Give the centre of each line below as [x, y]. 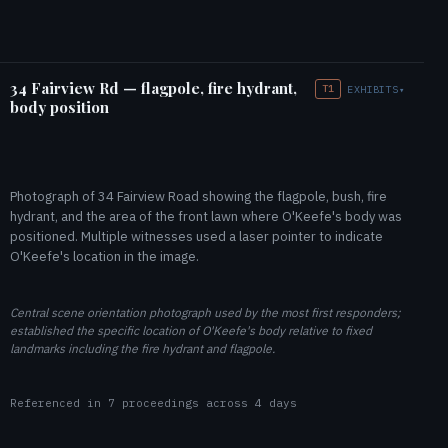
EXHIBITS [373, 89]
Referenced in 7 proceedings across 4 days [153, 403]
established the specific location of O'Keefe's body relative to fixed [191, 330]
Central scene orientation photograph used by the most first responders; [205, 312]
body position [59, 107]
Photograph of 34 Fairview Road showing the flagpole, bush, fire [198, 196]
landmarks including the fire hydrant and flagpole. [142, 348]
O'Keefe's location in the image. [104, 256]
